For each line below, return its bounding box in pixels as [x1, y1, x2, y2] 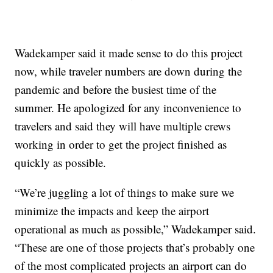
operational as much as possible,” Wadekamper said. [15, 221, 257, 236]
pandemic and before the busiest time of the [15, 81, 217, 97]
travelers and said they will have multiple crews [15, 118, 231, 133]
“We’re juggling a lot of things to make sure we [15, 184, 235, 200]
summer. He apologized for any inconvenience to [15, 99, 242, 115]
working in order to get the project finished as [15, 136, 227, 152]
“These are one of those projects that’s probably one [15, 239, 255, 255]
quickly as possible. [15, 154, 107, 170]
